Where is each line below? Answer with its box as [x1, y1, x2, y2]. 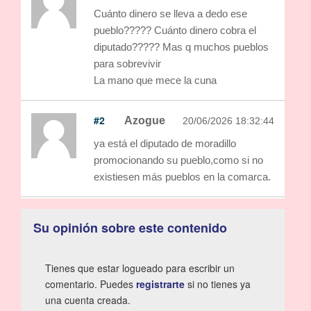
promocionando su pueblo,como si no [94, 153, 263, 166]
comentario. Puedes [45, 276, 136, 291]
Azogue [124, 114, 165, 126]
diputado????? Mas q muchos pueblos [94, 40, 269, 53]
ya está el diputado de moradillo [94, 137, 236, 149]
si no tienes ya [185, 276, 251, 291]
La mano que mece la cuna [94, 74, 217, 86]
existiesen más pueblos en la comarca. [94, 170, 271, 183]
